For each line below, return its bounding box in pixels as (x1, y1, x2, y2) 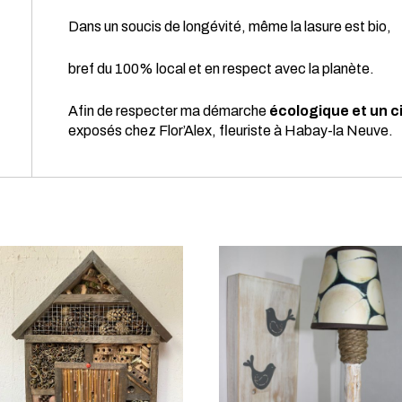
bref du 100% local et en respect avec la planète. (68, 60, 374, 76)
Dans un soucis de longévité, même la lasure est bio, (68, 18, 391, 34)
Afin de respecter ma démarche (68, 102, 269, 118)
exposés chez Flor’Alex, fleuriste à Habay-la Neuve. (68, 122, 393, 138)
